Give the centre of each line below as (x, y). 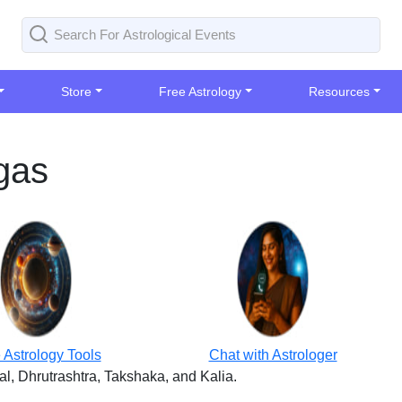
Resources (340, 92)
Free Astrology (201, 92)
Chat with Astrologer (273, 355)
